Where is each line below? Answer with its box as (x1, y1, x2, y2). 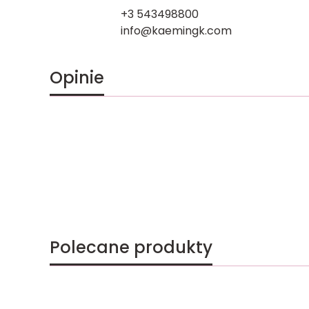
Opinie (50, 66, 104, 89)
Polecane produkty (50, 235, 212, 259)
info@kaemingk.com (120, 22, 232, 39)
